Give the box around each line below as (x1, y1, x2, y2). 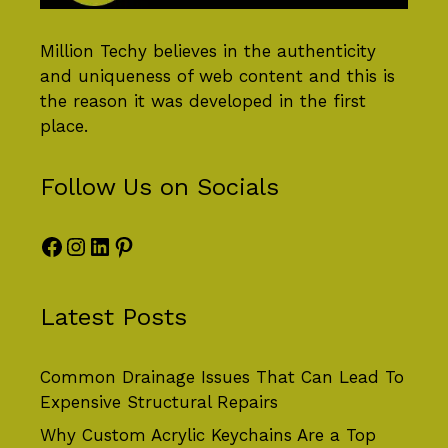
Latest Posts (40, 302, 187, 331)
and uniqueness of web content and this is (40, 65, 395, 86)
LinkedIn (87, 231, 187, 260)
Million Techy (40, 40, 147, 61)
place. (40, 115, 88, 136)
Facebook (39, 231, 147, 260)
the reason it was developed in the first (40, 90, 366, 111)
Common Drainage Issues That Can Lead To (40, 366, 404, 387)
